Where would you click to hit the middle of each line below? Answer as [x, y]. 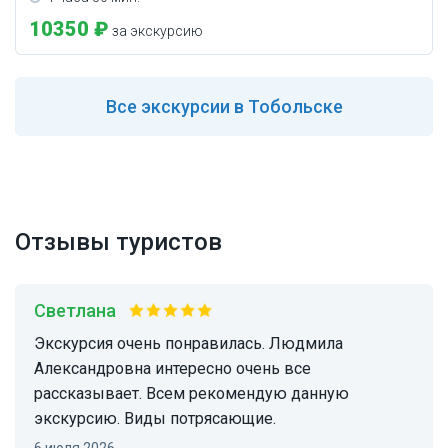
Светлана [81, 311]
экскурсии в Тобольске [239, 107]
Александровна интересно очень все [172, 369]
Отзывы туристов [118, 242]
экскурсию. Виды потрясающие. [155, 419]
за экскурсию [156, 31]
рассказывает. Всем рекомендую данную [191, 394]
